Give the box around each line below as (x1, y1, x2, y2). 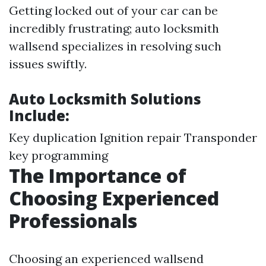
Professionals (9, 208, 137, 233)
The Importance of (9, 163, 186, 188)
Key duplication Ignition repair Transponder (9, 130, 257, 145)
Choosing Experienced (9, 185, 219, 211)
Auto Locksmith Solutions (9, 89, 201, 109)
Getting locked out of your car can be (9, 3, 218, 18)
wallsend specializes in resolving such (9, 39, 221, 53)
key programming (9, 148, 108, 163)
